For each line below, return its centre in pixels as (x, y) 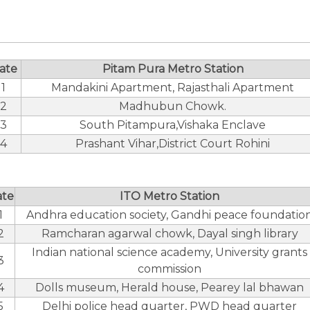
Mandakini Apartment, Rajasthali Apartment (173, 88)
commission (170, 269)
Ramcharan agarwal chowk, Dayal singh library (170, 234)
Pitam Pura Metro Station (173, 69)
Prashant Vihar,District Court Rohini (173, 144)
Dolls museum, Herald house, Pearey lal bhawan (170, 288)
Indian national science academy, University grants (170, 252)
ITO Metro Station (170, 196)
